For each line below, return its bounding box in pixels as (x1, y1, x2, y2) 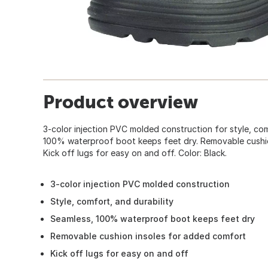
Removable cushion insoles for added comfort (50, 230, 246, 241)
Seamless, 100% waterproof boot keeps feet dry (50, 213, 255, 224)
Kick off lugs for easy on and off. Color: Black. (43, 147, 227, 158)
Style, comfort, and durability (50, 196, 173, 206)
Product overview (43, 91, 198, 112)
